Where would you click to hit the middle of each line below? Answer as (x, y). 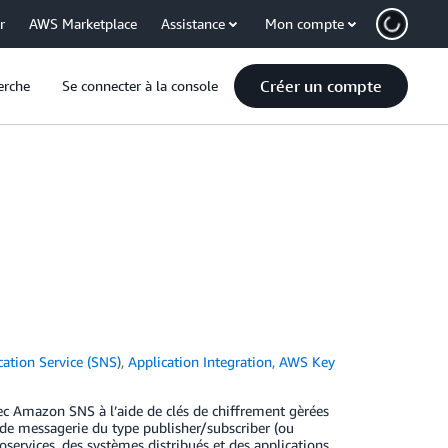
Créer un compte (321, 86)
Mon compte (304, 23)
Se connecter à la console (140, 85)
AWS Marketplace (83, 23)
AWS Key (307, 361)
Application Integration (200, 361)
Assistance (193, 23)
